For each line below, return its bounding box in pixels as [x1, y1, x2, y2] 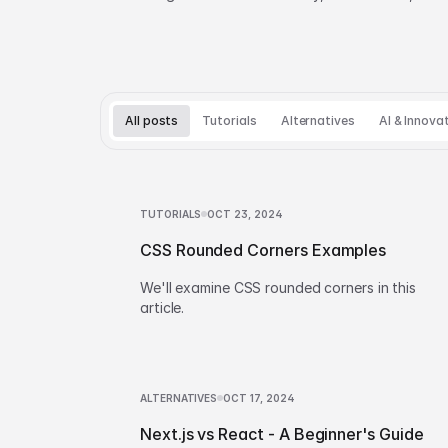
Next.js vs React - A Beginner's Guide [140, 424, 424, 444]
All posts [125, 113, 179, 128]
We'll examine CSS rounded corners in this [140, 279, 416, 296]
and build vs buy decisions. [124, 5, 301, 22]
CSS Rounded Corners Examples [140, 240, 387, 260]
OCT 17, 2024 [223, 392, 296, 404]
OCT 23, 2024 [207, 208, 284, 220]
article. [140, 299, 185, 316]
